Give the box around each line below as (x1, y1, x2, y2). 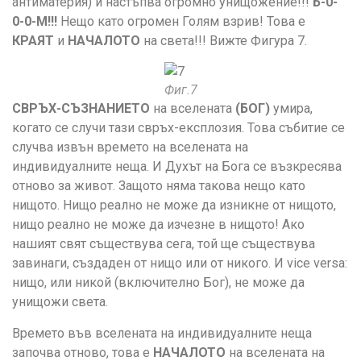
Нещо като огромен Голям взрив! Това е (57, 13, 305, 29)
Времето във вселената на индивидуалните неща (12, 325, 312, 341)
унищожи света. (12, 294, 108, 310)
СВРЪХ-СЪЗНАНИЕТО (12, 101, 150, 117)
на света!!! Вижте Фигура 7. (140, 32, 307, 48)
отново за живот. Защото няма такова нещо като (12, 178, 305, 194)
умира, (270, 101, 313, 117)
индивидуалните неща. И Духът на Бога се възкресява (12, 159, 342, 175)
